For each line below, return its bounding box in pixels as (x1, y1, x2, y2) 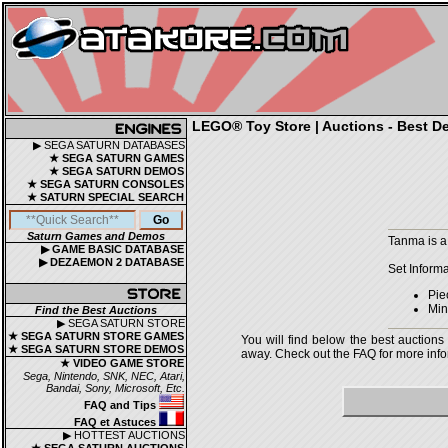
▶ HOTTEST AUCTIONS (63, 429, 185, 441)
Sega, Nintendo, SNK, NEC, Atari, (23, 370, 185, 382)
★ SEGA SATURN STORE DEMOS (8, 343, 184, 355)
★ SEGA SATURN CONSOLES (27, 178, 184, 190)
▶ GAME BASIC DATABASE (41, 243, 184, 255)
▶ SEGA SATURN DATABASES (33, 139, 185, 151)
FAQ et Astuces (74, 416, 159, 428)
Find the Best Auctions (35, 304, 157, 316)
